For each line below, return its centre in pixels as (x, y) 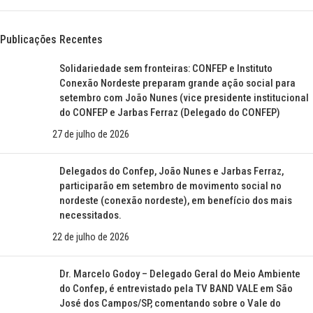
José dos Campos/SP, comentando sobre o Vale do (170, 303)
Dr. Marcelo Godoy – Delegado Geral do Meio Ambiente (180, 274)
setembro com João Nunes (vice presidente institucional (184, 98)
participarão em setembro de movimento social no (170, 186)
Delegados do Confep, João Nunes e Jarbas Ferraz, (172, 171)
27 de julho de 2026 (91, 134)
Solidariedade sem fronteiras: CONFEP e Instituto (166, 68)
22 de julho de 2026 (91, 237)
